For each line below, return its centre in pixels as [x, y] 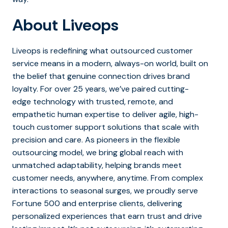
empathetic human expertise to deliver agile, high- [105, 114]
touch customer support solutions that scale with [106, 127]
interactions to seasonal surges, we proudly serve [105, 190]
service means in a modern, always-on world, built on [110, 63]
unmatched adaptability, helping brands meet [97, 165]
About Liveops [65, 25]
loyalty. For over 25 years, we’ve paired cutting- [101, 89]
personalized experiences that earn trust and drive [107, 216]
